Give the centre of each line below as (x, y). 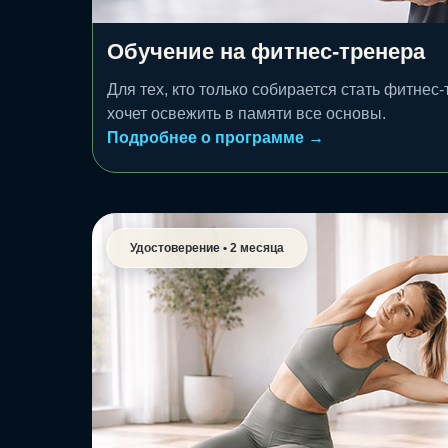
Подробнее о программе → (215, 137)
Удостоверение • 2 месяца (207, 248)
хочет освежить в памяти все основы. (246, 113)
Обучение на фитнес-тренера (266, 51)
